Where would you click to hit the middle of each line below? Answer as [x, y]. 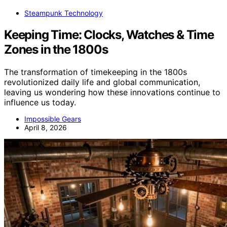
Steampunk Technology [64, 13]
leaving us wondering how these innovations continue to [112, 92]
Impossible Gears [53, 119]
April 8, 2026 [46, 127]
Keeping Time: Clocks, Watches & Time [109, 34]
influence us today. [40, 102]
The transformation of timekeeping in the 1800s [96, 72]
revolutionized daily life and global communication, [102, 82]
